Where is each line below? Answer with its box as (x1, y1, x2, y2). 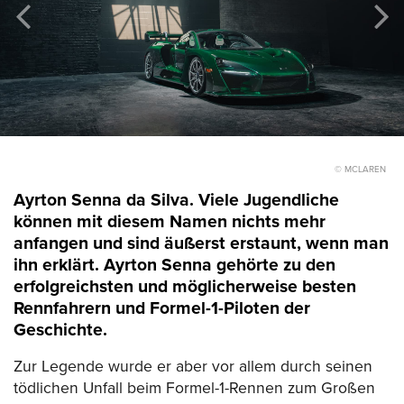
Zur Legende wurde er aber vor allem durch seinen (14, 357, 372, 377)
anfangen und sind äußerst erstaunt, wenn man (14, 232, 389, 254)
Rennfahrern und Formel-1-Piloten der (14, 297, 310, 319)
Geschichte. (14, 318, 107, 341)
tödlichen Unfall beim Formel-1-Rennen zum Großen (14, 379, 375, 399)
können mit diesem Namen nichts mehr (14, 210, 326, 233)
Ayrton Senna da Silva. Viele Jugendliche (14, 188, 339, 211)
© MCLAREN (335, 163, 386, 175)
